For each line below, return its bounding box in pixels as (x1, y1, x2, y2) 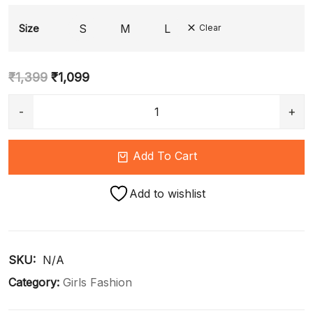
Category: (8, 275, 59, 290)
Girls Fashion (63, 275, 132, 290)
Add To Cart (132, 149, 197, 163)
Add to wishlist (129, 187, 205, 201)
